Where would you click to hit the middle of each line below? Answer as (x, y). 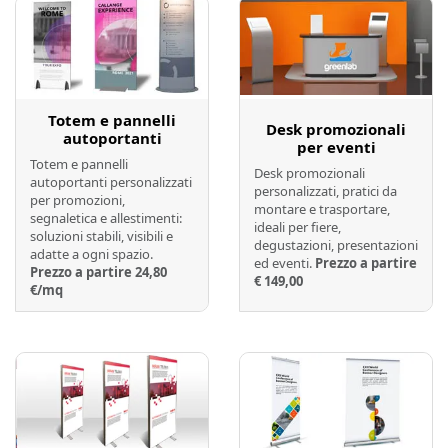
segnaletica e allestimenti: (106, 218)
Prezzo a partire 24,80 (98, 272)
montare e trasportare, (322, 209)
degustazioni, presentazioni (336, 245)
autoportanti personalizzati (111, 182)
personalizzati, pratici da (325, 191)
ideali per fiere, (297, 227)
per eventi (336, 147)
